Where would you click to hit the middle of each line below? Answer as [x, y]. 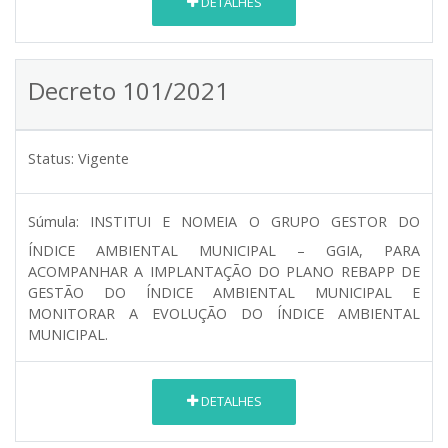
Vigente [103, 158]
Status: [51, 158]
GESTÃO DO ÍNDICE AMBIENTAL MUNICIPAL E [224, 292]
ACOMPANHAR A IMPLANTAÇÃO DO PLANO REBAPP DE [224, 271]
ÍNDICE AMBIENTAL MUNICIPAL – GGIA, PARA [224, 250]
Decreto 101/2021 [128, 90]
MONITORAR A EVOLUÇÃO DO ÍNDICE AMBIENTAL [224, 313]
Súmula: [53, 221]
